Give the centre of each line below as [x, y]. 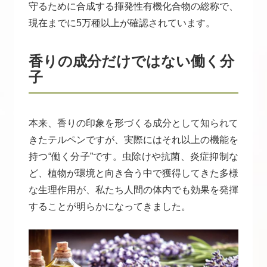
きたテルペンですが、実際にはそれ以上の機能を [133, 139]
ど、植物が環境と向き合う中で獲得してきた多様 [133, 173]
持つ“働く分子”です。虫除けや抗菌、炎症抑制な [133, 156]
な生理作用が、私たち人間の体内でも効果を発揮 [133, 190]
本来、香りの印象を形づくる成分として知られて [133, 123]
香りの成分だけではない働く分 [131, 61]
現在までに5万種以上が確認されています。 [122, 23]
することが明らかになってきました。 [110, 206]
